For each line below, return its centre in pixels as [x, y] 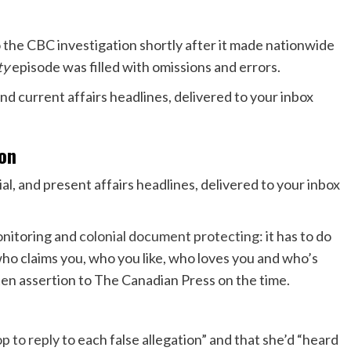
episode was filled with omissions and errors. [145, 66]
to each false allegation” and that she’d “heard [199, 339]
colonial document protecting [169, 235]
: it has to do [295, 235]
